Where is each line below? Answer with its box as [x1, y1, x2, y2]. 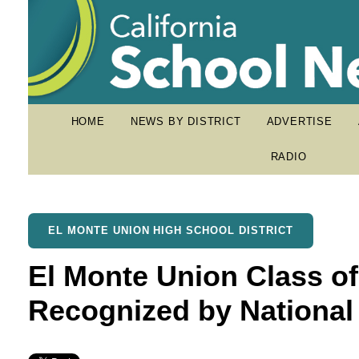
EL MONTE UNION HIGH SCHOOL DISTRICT [48, 224, 293, 236]
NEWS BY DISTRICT [130, 115, 241, 127]
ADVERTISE [266, 115, 333, 127]
